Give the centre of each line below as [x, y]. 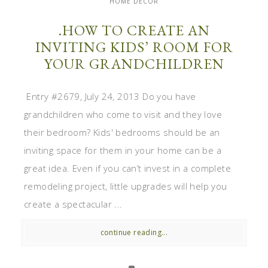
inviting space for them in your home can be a [123, 150]
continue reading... [134, 233]
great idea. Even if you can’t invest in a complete [127, 168]
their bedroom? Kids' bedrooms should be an [122, 133]
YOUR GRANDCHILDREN [134, 64]
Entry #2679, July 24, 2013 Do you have [110, 97]
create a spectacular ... [73, 204]
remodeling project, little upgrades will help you [126, 186]
